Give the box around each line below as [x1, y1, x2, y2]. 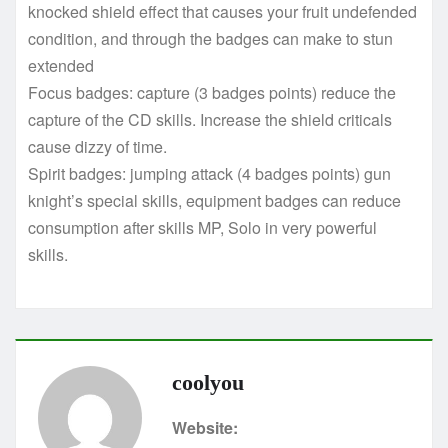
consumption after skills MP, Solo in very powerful [28, 215, 377, 239]
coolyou [172, 369, 244, 395]
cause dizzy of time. [28, 134, 167, 158]
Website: [172, 415, 238, 439]
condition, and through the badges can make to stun [28, 26, 393, 50]
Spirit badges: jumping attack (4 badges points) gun [28, 161, 391, 185]
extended [28, 53, 94, 77]
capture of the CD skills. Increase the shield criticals [28, 107, 392, 131]
